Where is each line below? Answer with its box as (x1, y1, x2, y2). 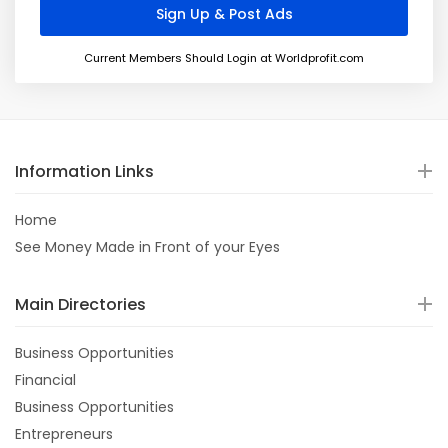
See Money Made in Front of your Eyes (15, 237, 280, 257)
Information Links (15, 160, 154, 183)
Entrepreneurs (15, 424, 113, 444)
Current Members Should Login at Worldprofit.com (84, 50, 364, 66)
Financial (15, 370, 76, 390)
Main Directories (15, 293, 146, 316)
